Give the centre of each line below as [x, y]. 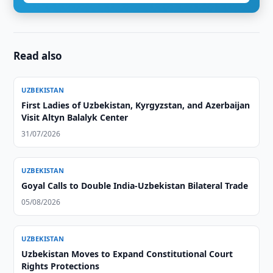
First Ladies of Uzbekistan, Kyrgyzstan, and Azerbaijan [136, 105]
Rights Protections [61, 266]
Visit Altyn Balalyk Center [75, 117]
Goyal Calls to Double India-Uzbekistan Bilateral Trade [135, 186]
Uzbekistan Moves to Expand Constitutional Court [127, 254]
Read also [38, 56]
